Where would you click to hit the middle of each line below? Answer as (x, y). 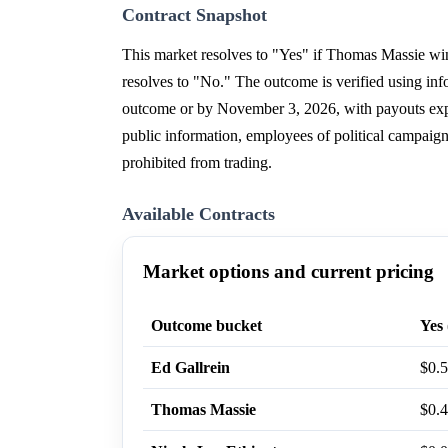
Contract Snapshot (194, 15)
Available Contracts (198, 214)
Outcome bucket (206, 326)
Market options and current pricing (288, 272)
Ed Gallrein (190, 368)
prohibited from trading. (197, 163)
